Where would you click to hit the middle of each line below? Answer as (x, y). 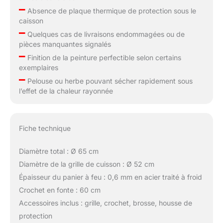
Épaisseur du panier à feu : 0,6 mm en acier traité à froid (110, 177)
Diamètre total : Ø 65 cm (58, 151)
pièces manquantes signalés (65, 44)
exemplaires (38, 68)
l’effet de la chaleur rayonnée (66, 91)
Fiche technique (45, 128)
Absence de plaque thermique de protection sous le (111, 11)
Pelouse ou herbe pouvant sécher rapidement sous (109, 81)
